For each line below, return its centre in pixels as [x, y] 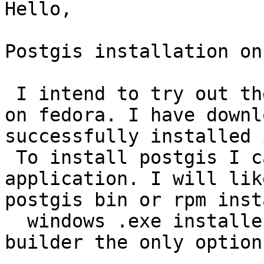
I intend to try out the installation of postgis [10, 94]
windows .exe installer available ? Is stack [16, 221]
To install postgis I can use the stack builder [10, 158]
